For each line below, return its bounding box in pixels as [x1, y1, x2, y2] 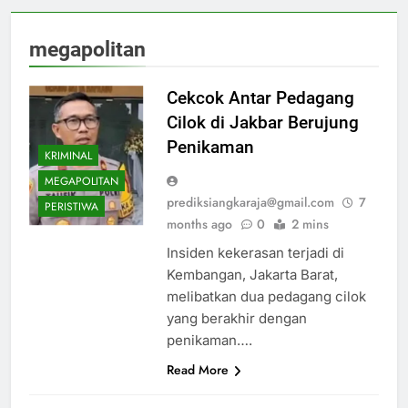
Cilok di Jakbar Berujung [166, 112, 359, 133]
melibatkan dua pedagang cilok [166, 288, 366, 305]
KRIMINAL [45, 147, 92, 164]
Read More [166, 361, 229, 379]
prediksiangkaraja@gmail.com [166, 193, 334, 211]
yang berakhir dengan [166, 310, 307, 327]
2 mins [291, 215, 329, 233]
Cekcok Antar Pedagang [166, 87, 354, 108]
